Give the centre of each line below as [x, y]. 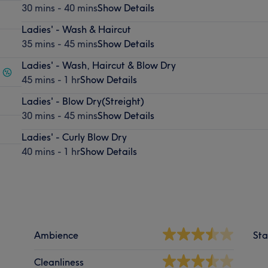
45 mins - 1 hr [51, 79]
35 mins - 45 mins [59, 43]
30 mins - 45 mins [59, 115]
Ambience [57, 235]
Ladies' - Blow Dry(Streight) [83, 101]
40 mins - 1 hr [51, 151]
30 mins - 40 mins [59, 7]
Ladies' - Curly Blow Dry [74, 137]
